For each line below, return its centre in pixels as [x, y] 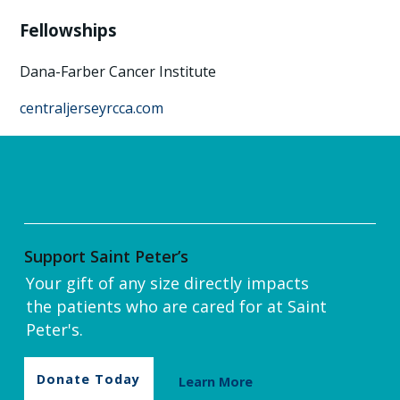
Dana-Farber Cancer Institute [118, 71]
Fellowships [69, 30]
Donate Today [89, 379]
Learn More [216, 381]
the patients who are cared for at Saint [176, 307]
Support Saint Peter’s [106, 256]
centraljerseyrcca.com [92, 108]
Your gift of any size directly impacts [167, 283]
